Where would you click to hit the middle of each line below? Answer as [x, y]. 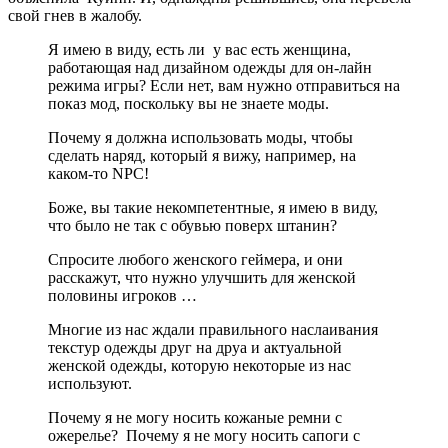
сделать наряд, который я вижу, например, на [202, 155]
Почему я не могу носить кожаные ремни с [195, 417]
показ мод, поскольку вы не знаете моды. [188, 103]
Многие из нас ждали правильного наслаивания [213, 329]
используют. [90, 383]
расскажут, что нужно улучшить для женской [202, 277]
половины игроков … [122, 295]
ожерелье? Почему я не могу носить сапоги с [204, 435]
